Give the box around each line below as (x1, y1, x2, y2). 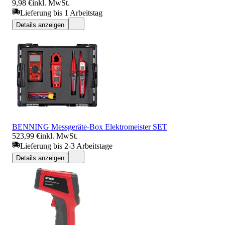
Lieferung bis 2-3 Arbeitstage (20, 141, 113, 150)
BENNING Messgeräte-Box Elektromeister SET (12, 122, 167, 131)
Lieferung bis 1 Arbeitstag (20, 8, 102, 17)
